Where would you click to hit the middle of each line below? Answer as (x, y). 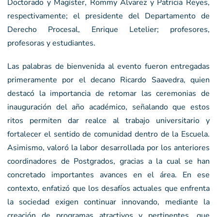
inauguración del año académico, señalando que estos (108, 107)
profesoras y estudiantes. (51, 43)
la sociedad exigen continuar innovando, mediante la (108, 202)
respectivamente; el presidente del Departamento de (108, 16)
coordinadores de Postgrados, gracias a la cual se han (108, 161)
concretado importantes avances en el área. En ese (108, 175)
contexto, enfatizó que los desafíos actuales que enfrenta (108, 188)
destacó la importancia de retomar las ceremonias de (108, 93)
